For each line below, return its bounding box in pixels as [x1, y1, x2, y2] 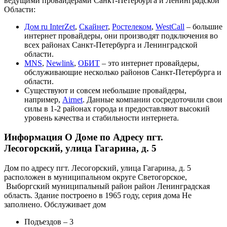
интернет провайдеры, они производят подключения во [24, 31, 218, 40]
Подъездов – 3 [24, 217, 73, 226]
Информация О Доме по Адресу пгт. [4, 132, 163, 143]
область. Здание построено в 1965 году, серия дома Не [4, 191, 192, 200]
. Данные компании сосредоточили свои [83, 95, 222, 104]
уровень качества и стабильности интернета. [24, 113, 179, 122]
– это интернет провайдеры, [100, 58, 199, 67]
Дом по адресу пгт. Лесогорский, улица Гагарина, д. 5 [4, 163, 191, 172]
